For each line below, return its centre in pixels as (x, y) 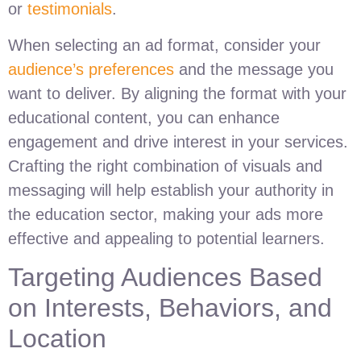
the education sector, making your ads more (166, 214)
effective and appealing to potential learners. (166, 238)
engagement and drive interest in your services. (178, 141)
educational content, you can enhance (144, 117)
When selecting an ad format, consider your (164, 45)
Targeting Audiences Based (165, 278)
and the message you (254, 69)
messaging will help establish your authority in (171, 190)
